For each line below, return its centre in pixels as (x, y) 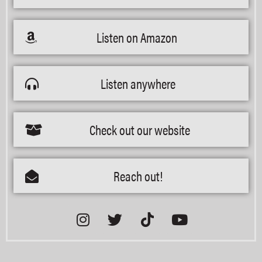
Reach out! (138, 176)
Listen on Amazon (137, 37)
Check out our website (139, 130)
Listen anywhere (138, 83)
